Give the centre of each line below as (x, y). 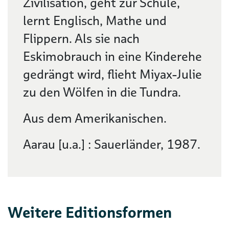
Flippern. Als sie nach (81, 39)
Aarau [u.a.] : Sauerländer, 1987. (112, 144)
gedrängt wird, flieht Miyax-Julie (112, 74)
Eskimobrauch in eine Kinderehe (112, 56)
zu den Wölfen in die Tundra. (102, 92)
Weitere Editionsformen (90, 212)
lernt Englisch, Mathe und (95, 21)
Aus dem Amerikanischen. (95, 118)
